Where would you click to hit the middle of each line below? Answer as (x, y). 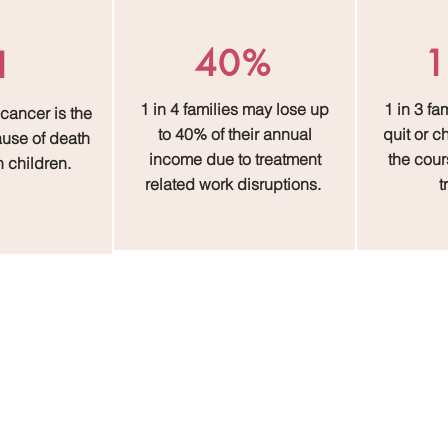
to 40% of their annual (234, 133)
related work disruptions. (234, 183)
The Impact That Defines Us (235, 289)
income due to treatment (234, 158)
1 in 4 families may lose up (234, 108)
